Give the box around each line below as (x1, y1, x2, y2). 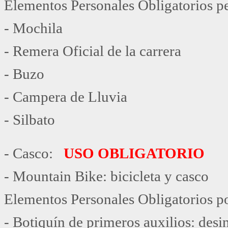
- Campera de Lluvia (4, 88, 127, 105)
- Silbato (4, 111, 55, 128)
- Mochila (4, 19, 63, 36)
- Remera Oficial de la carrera (4, 42, 181, 59)
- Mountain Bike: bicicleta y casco (4, 167, 209, 184)
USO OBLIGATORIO (64, 145, 205, 161)
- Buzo (4, 65, 44, 82)
